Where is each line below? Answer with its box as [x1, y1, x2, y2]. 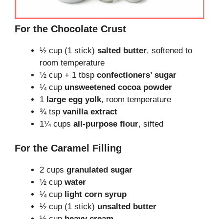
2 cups [40, 165, 66, 175]
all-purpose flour [73, 119, 138, 129]
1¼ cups [40, 119, 73, 129]
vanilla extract [63, 107, 117, 116]
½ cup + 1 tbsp [40, 70, 97, 80]
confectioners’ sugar [97, 70, 176, 80]
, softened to [147, 45, 192, 55]
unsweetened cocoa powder [65, 82, 172, 92]
